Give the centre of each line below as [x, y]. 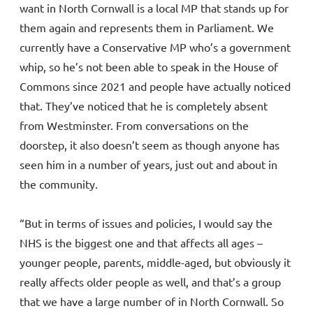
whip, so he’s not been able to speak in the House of [149, 67]
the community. [59, 184]
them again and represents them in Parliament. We [147, 28]
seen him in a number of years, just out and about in [148, 165]
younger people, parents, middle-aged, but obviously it [155, 262]
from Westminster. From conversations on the [134, 125]
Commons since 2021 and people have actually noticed [155, 86]
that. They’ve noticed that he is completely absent [144, 106]
